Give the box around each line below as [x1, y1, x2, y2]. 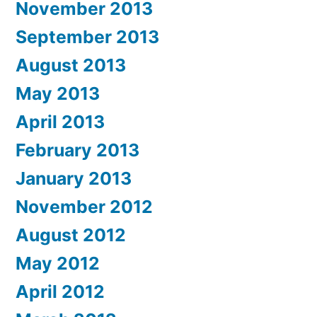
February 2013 [16, 139, 139, 161]
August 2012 [16, 224, 126, 246]
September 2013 [16, 25, 159, 47]
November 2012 [16, 195, 153, 217]
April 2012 [16, 280, 105, 302]
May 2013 [16, 82, 100, 104]
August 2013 [16, 54, 126, 76]
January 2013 [16, 167, 132, 189]
